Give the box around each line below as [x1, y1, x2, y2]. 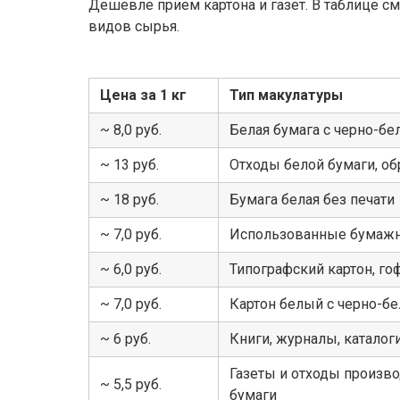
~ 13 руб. [100, 155, 159, 173]
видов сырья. [88, 17, 179, 35]
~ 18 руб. [100, 190, 159, 208]
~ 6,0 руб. [100, 260, 162, 278]
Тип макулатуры [229, 86, 343, 104]
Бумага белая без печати [229, 190, 395, 208]
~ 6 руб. [100, 329, 151, 347]
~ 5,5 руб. [100, 375, 162, 393]
